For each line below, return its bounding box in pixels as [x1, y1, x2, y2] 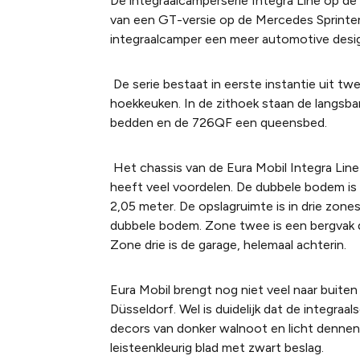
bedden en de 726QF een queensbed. [109, 115, 327, 130]
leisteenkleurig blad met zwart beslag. [109, 340, 327, 355]
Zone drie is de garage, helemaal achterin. [109, 237, 346, 252]
